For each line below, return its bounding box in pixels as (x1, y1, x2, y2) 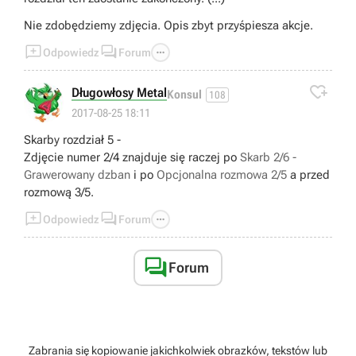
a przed (287, 168, 330, 183)
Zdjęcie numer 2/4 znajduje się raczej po (24, 150, 240, 165)
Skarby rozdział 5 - (24, 133, 121, 148)
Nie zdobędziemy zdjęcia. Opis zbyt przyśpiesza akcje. (24, 18, 313, 33)
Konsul (167, 87, 202, 102)
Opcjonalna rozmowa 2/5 (157, 168, 287, 183)
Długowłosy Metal (72, 85, 167, 101)
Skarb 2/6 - (240, 150, 296, 165)
